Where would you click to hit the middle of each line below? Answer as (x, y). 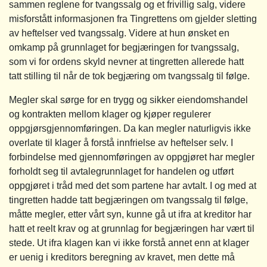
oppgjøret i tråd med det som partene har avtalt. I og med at (133, 185)
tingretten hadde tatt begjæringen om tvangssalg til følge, (128, 200)
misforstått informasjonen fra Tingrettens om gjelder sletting (133, 18)
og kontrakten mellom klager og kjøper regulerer (110, 114)
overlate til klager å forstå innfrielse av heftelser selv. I (121, 142)
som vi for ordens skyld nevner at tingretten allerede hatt (126, 61)
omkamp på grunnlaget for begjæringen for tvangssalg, (124, 47)
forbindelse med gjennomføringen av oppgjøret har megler (132, 157)
